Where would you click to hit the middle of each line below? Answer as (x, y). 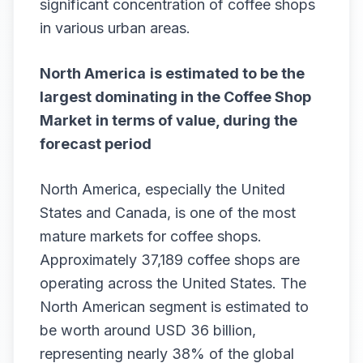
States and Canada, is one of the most (168, 213)
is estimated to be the (227, 73)
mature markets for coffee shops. (151, 236)
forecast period (96, 144)
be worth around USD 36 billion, (148, 330)
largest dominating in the (132, 97)
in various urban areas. (115, 28)
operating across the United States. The (173, 283)
